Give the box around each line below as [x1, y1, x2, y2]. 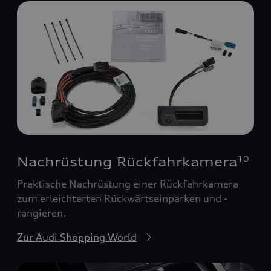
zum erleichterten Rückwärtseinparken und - [17, 192, 227, 204]
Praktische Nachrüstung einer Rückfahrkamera [17, 177, 238, 190]
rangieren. [17, 206, 66, 219]
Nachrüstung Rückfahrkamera [17, 154, 237, 169]
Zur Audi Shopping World [17, 230, 137, 243]
